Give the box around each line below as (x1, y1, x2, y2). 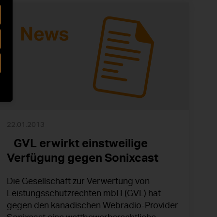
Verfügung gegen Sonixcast (7, 151, 158, 166)
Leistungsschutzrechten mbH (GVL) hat (7, 188, 161, 199)
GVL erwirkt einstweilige (7, 136, 148, 151)
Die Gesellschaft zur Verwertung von (7, 176, 150, 187)
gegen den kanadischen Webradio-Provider (7, 200, 178, 211)
